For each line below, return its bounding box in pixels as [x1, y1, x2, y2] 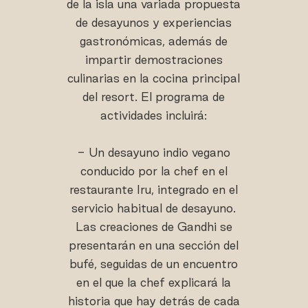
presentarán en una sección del [69, 239, 239, 252]
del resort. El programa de [82, 90, 225, 104]
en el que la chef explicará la [76, 276, 232, 289]
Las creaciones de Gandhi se [75, 220, 232, 234]
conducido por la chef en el [80, 164, 228, 178]
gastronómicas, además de [80, 34, 228, 48]
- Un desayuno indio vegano [77, 146, 231, 159]
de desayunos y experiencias [76, 16, 232, 30]
